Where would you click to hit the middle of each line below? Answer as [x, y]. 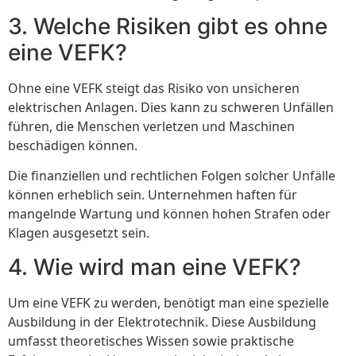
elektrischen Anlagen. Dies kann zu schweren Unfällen [171, 107]
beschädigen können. [73, 145]
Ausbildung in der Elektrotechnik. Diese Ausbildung [162, 321]
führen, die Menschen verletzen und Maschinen [151, 126]
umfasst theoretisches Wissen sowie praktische [151, 341]
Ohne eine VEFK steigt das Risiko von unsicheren [154, 88]
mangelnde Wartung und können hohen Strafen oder [169, 214]
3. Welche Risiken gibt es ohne [168, 26]
